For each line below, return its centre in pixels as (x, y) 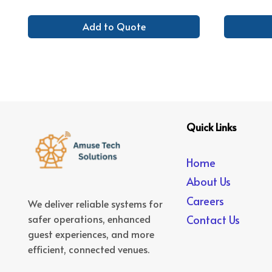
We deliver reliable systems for (95, 204)
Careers (206, 200)
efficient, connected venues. (89, 249)
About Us (209, 182)
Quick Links (212, 127)
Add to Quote (114, 26)
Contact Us (213, 220)
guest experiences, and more (91, 234)
